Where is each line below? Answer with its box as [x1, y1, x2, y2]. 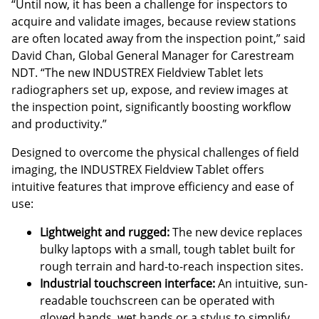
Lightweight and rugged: [40, 224, 169, 240]
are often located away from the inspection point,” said [11, 30, 305, 46]
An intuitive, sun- [215, 275, 308, 291]
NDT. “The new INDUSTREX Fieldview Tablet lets [11, 64, 263, 80]
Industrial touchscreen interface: [40, 275, 215, 291]
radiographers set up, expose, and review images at [11, 81, 288, 98]
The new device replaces [169, 224, 303, 240]
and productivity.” [11, 115, 107, 132]
